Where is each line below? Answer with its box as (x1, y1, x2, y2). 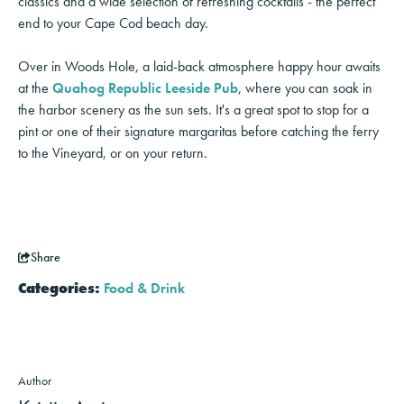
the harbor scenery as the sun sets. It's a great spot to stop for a (18, 99, 369, 119)
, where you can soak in (238, 78, 372, 97)
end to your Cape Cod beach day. (18, 13, 208, 32)
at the (18, 78, 52, 97)
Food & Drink (104, 278, 185, 298)
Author (18, 372, 51, 389)
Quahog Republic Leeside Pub (52, 78, 238, 97)
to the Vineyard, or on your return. (18, 142, 207, 162)
